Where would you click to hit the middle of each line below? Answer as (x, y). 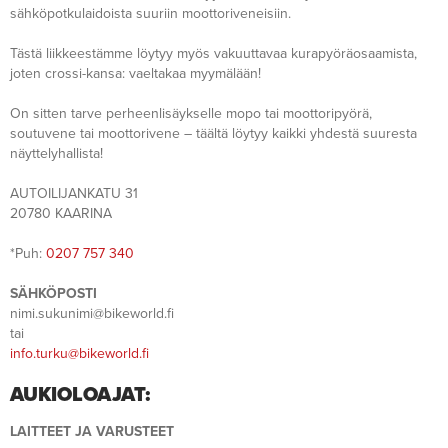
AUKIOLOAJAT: (80, 395)
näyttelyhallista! (56, 154)
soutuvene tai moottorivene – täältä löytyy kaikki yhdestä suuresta (213, 134)
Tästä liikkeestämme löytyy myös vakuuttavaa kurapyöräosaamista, (213, 54)
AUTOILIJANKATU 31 (74, 194)
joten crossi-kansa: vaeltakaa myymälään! (135, 74)
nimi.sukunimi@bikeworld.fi (92, 314)
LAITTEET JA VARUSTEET (92, 432)
